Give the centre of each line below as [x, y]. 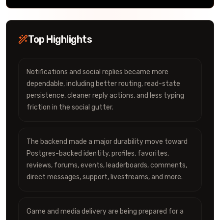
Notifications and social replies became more [97, 72]
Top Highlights [60, 39]
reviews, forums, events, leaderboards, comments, [107, 165]
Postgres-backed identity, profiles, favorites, [98, 153]
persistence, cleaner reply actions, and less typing [105, 96]
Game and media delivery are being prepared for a [105, 211]
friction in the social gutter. [70, 107]
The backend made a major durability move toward [107, 142]
